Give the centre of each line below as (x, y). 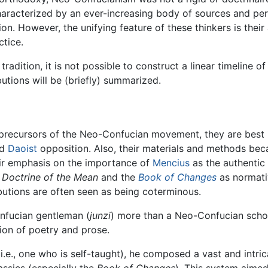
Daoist (22, 148)
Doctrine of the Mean (50, 177)
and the (118, 177)
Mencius (171, 162)
